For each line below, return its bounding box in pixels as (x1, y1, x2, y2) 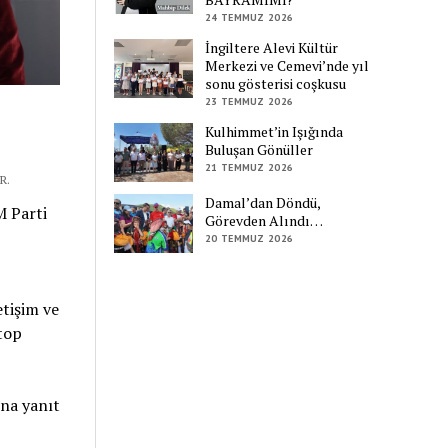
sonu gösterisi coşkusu (205, 73, 347, 93)
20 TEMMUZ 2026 (205, 232, 294, 246)
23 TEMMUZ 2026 (205, 94, 294, 108)
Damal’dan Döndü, (205, 193, 321, 213)
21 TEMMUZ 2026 (205, 160, 294, 174)
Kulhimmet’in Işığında (205, 121, 344, 141)
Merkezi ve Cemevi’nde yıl (205, 55, 370, 75)
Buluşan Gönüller (205, 139, 314, 159)
